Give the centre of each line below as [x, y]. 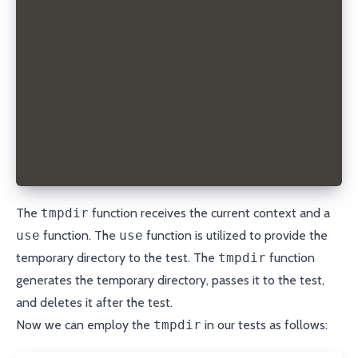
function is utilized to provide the [235, 235]
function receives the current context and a [209, 213]
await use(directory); [109, 102]
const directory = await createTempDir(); [169, 72]
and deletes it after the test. [94, 302]
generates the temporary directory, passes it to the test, [170, 280]
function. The [80, 235]
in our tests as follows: [265, 325]
